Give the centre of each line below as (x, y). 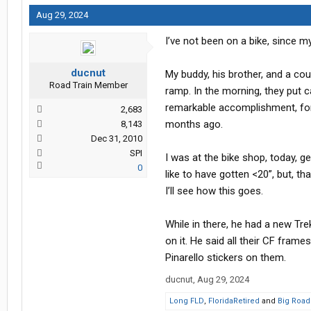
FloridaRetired (234, 301)
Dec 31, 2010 (117, 139)
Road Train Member (88, 85)
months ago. (194, 125)
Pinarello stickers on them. (226, 258)
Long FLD (187, 301)
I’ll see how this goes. (214, 191)
